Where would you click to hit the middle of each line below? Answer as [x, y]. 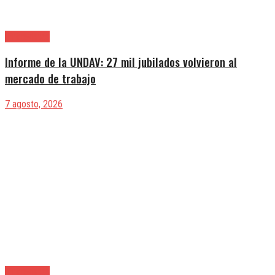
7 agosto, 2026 [34, 104]
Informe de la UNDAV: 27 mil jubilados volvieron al [121, 62]
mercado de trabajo [50, 79]
